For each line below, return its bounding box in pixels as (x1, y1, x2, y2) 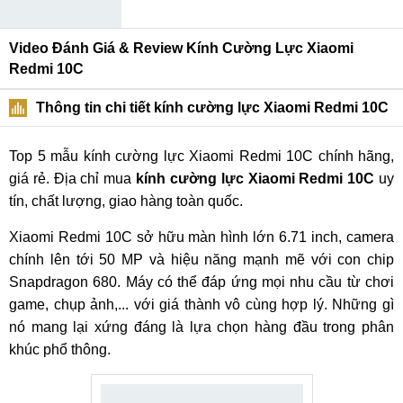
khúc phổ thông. (9, 342, 111, 357)
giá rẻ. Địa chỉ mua (9, 171, 137, 186)
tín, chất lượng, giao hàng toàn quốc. (9, 193, 243, 209)
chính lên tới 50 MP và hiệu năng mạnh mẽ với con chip (9, 252, 394, 267)
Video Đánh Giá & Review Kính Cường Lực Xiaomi (9, 40, 354, 56)
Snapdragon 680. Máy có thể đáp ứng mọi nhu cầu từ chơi (9, 274, 394, 290)
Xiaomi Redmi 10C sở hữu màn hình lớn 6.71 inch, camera (9, 229, 394, 245)
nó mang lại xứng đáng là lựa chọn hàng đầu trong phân (9, 319, 394, 335)
